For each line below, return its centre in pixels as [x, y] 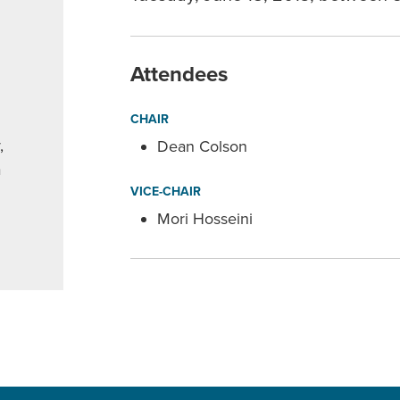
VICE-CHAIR [165, 192]
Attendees [179, 75]
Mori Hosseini [204, 219]
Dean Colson [202, 146]
